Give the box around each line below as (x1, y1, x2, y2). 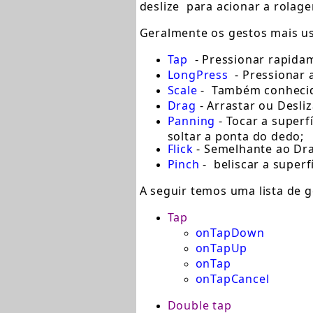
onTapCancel (195, 271, 270, 286)
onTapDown (195, 225, 265, 240)
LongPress (167, 67, 228, 82)
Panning (167, 113, 216, 129)
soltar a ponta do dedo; (167, 129, 304, 140)
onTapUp (195, 240, 248, 256)
